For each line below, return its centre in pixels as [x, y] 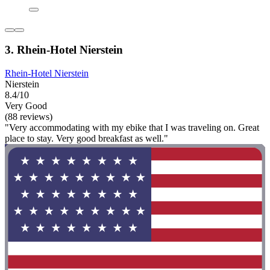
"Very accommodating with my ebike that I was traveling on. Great [132, 128]
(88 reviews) [29, 117]
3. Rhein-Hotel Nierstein [64, 50]
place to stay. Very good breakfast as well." [86, 139]
